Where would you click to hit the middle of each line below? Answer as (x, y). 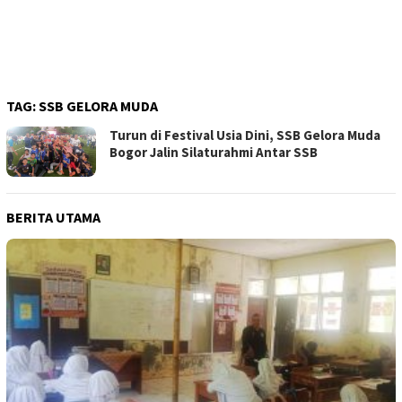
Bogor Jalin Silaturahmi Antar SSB (214, 153)
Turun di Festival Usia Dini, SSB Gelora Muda (245, 135)
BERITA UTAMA (53, 217)
